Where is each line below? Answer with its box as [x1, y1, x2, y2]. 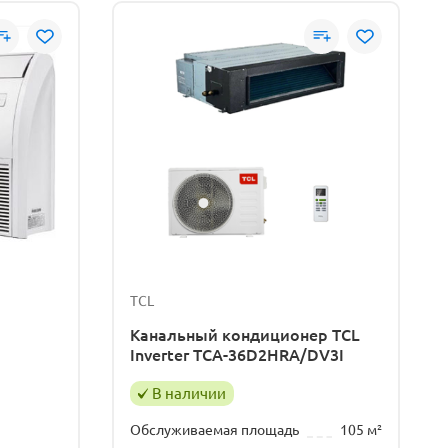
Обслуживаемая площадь [130, 421, 299, 438]
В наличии [152, 384, 226, 402]
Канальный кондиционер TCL [130, 325, 360, 344]
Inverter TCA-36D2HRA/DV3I [130, 345, 344, 364]
